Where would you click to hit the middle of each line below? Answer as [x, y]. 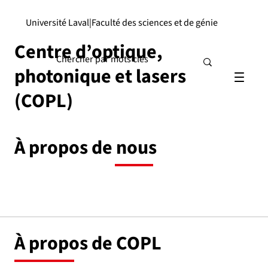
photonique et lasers [100, 77]
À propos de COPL [88, 243]
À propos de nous [86, 148]
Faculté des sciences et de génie [154, 23]
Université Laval [57, 23]
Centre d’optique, [89, 52]
